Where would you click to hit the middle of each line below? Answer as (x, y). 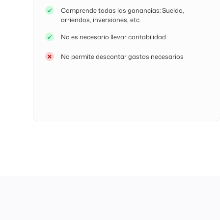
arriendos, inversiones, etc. (101, 19)
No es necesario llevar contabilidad (114, 37)
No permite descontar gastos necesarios (123, 56)
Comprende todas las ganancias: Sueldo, (123, 10)
